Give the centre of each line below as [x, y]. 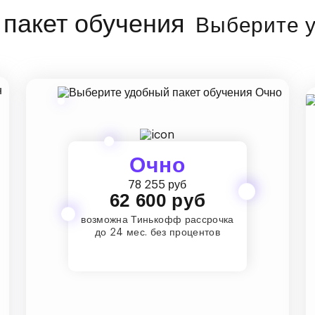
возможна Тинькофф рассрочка [157, 220]
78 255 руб [157, 185]
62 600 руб [157, 200]
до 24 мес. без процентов [157, 232]
